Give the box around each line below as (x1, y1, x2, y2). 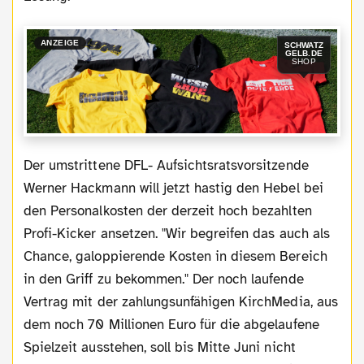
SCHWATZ (284, 41, 323, 50)
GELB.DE (284, 49, 323, 58)
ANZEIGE (40, 37, 80, 47)
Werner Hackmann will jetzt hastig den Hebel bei (24, 179, 323, 197)
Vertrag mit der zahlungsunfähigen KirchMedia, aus (24, 292, 338, 310)
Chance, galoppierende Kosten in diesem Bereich (24, 247, 327, 265)
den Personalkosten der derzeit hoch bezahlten (24, 201, 312, 219)
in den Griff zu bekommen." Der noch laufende (24, 270, 304, 288)
